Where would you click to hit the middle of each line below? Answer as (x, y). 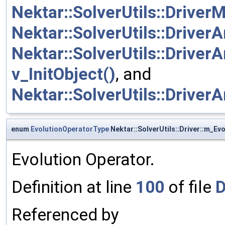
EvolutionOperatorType (70, 129)
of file (190, 187)
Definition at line (74, 187)
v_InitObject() (64, 74)
